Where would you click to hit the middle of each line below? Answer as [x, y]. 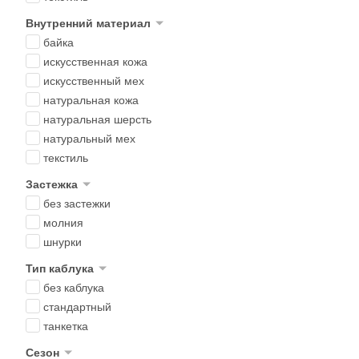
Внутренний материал [88, 22]
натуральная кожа [91, 99]
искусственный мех [94, 80]
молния [63, 222]
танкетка [66, 325]
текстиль [66, 157]
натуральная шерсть [97, 119]
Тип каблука [60, 268]
